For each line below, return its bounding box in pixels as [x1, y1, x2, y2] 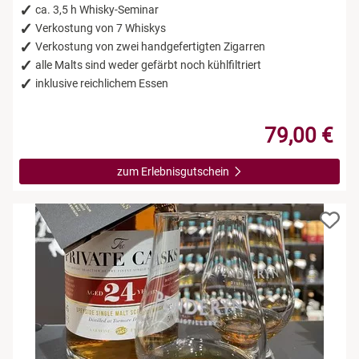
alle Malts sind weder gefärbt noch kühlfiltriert [35, 58, 261, 71]
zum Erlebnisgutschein [116, 164, 232, 178]
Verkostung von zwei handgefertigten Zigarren [35, 39, 265, 53]
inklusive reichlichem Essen [35, 76, 168, 90]
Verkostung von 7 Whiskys [35, 21, 166, 34]
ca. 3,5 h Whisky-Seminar [35, 2, 159, 16]
